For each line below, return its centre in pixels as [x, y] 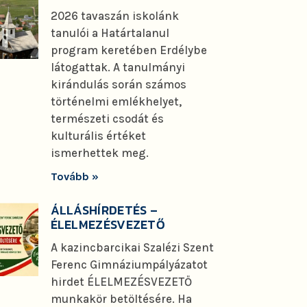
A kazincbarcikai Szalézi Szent [132, 248]
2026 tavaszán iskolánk [114, 16]
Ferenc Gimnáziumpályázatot [129, 265]
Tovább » [74, 177]
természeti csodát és [107, 119]
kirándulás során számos [118, 85]
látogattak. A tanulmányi [118, 67]
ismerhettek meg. [99, 153]
